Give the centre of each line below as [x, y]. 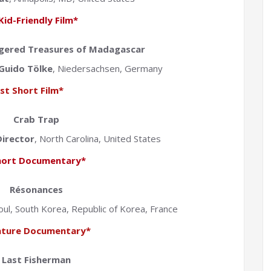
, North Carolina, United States [98, 139]
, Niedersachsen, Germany [107, 69]
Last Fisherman [37, 260]
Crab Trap [37, 119]
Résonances [37, 190]
